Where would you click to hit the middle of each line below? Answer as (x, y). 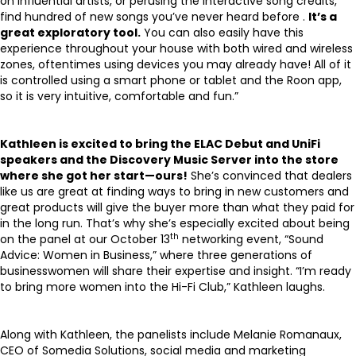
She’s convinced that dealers (270, 176)
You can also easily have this (222, 33)
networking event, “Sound (251, 239)
